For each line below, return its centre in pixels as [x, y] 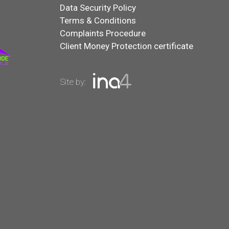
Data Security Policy [98, 8]
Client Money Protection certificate [126, 46]
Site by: [74, 82]
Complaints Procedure [102, 33]
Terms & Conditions [98, 21]
